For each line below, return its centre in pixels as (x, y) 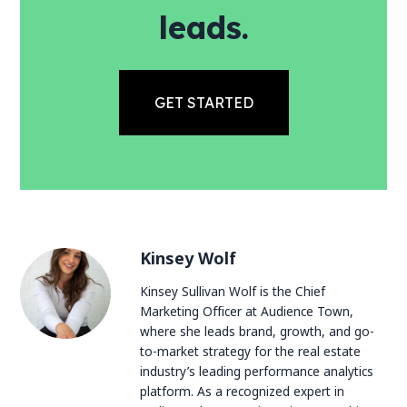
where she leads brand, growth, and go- (258, 331)
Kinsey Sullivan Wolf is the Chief (233, 291)
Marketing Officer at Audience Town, (247, 311)
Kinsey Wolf (189, 258)
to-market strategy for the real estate (251, 351)
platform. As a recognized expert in (243, 391)
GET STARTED (203, 103)
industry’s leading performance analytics (257, 371)
